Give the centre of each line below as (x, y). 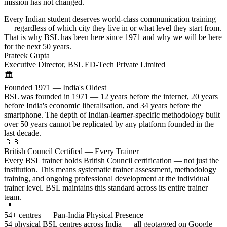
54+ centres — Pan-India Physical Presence (74, 215)
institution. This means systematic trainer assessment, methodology (110, 169)
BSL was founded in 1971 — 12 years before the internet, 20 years (111, 96)
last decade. (23, 133)
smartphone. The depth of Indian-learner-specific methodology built (112, 115)
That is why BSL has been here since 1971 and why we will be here (113, 37)
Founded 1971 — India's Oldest (55, 87)
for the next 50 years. (38, 46)
